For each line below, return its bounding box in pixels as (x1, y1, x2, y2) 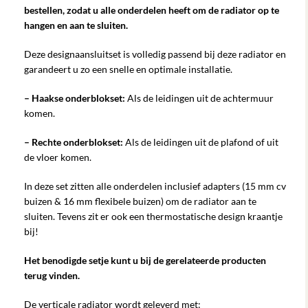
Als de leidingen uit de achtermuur (127, 91, 274, 104)
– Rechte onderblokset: (24, 135, 125, 148)
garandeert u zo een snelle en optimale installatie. (24, 63, 232, 75)
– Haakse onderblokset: (24, 91, 127, 104)
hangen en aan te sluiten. (24, 19, 128, 31)
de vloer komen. (24, 151, 91, 163)
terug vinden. (24, 269, 80, 281)
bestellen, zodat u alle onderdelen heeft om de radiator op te (24, 3, 279, 16)
